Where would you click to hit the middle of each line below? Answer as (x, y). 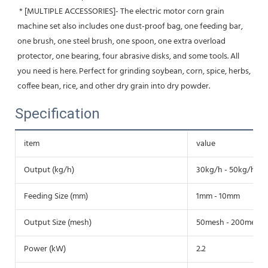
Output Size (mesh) (58, 223)
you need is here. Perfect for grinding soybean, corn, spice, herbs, (134, 71)
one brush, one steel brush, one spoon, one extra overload (121, 41)
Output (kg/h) (49, 170)
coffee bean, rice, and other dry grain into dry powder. (114, 86)
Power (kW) (45, 249)
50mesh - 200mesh (230, 223)
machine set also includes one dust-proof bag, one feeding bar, (130, 26)
